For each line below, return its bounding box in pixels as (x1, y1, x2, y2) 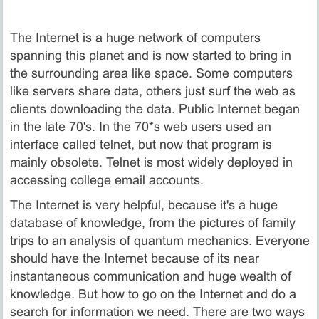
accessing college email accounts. (9, 173, 204, 188)
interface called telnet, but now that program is (9, 137, 272, 152)
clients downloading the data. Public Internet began (9, 102, 300, 117)
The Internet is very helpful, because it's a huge (9, 198, 278, 213)
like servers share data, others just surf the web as (9, 84, 296, 99)
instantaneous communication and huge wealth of (9, 269, 291, 284)
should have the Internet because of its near (9, 251, 259, 266)
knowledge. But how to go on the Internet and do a (9, 287, 296, 302)
